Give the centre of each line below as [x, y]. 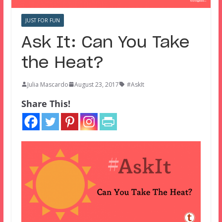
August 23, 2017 [96, 84]
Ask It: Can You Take [105, 42]
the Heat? [62, 63]
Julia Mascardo [48, 84]
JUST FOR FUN [42, 20]
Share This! [46, 103]
